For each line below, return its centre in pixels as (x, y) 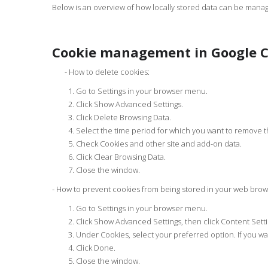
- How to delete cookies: (101, 72)
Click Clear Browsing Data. (121, 157)
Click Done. (96, 248)
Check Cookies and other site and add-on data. (159, 144)
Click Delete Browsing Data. (124, 117)
